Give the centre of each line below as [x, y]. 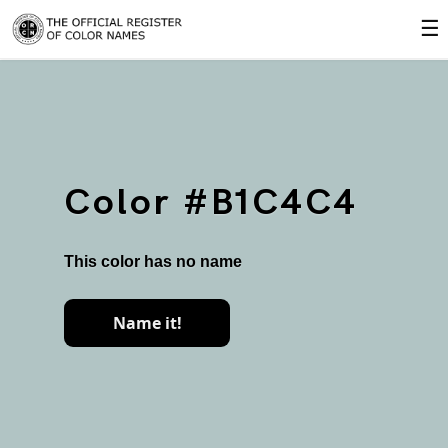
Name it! [147, 323]
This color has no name [153, 261]
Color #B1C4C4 [211, 203]
